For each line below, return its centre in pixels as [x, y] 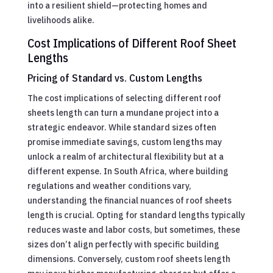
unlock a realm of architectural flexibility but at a [125, 156]
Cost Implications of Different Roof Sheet [132, 43]
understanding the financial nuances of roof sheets [129, 200]
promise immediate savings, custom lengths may [124, 142]
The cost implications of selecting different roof [124, 98]
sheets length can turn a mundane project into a [123, 112]
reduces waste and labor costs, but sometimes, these [133, 229]
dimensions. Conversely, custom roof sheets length [129, 259]
